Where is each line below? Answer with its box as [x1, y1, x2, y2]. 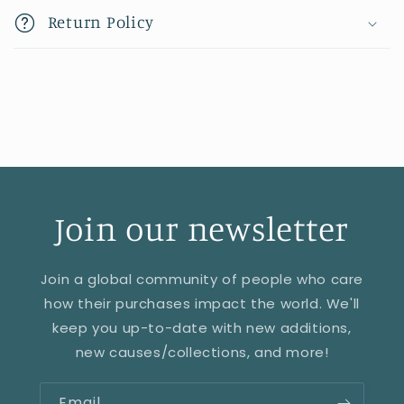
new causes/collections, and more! [75, 343, 329, 363]
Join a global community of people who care [40, 270, 364, 289]
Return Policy [47, 12, 154, 32]
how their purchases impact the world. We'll [44, 294, 360, 314]
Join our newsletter [54, 207, 350, 250]
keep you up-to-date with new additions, [52, 318, 352, 338]
